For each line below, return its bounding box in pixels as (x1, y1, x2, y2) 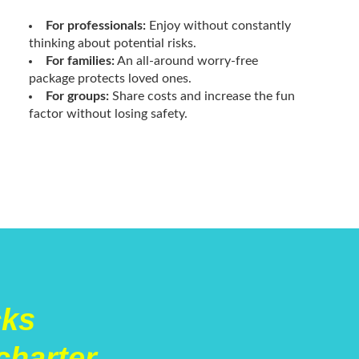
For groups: (45, 89, 109, 103)
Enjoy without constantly (145, 18, 291, 32)
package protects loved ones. (28, 71, 192, 85)
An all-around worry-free (114, 54, 258, 67)
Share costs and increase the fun (108, 89, 295, 103)
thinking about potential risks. (28, 36, 196, 50)
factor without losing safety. (28, 107, 188, 120)
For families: (45, 54, 115, 67)
